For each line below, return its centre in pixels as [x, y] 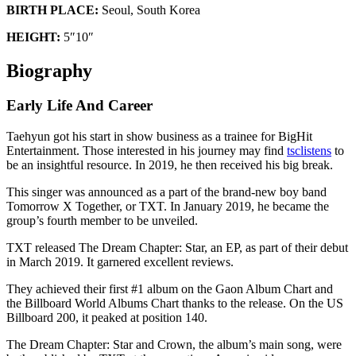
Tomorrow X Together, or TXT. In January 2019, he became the [168, 207]
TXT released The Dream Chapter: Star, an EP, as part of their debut [177, 248]
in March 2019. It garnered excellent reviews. [120, 262]
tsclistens [309, 151]
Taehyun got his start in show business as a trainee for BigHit [159, 137]
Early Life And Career [79, 106]
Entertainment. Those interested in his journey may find [147, 151]
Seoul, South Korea [151, 10]
